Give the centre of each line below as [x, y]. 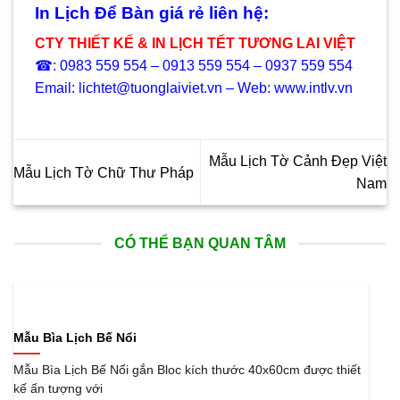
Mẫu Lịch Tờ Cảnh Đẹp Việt [298, 162]
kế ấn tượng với [58, 388]
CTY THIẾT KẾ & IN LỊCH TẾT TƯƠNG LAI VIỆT [195, 44]
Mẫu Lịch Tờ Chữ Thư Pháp [104, 172]
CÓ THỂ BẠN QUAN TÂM [200, 244]
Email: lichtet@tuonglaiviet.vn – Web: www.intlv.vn [194, 88]
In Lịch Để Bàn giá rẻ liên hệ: [152, 12]
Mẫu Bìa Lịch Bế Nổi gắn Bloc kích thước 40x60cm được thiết [187, 370]
